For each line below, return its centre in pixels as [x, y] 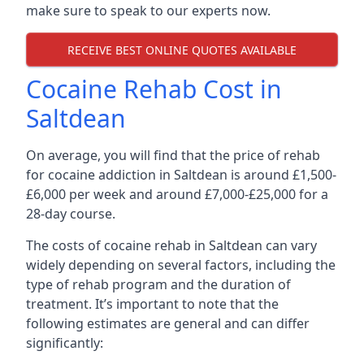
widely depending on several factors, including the [181, 265]
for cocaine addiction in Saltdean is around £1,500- [181, 175]
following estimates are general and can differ [168, 323]
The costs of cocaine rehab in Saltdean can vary [171, 245]
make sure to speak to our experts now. [150, 11]
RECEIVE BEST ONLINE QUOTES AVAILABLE [182, 50]
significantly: [65, 343]
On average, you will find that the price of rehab [173, 155]
